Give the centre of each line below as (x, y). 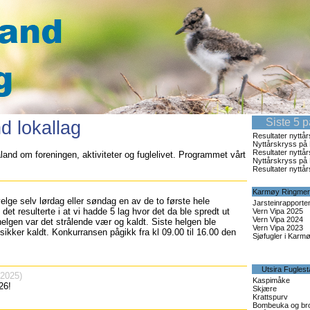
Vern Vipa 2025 (278, 211)
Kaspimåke (271, 280)
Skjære (265, 289)
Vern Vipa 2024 (278, 219)
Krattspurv (270, 297)
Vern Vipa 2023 (278, 228)
